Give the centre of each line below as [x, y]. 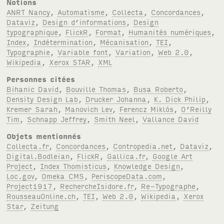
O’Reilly [196, 109]
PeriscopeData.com [127, 176]
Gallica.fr [126, 156]
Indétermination [63, 42]
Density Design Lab [42, 99]
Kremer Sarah [32, 109]
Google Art [173, 156]
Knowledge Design [147, 166]
